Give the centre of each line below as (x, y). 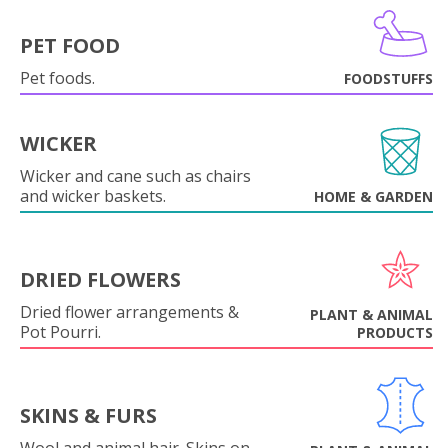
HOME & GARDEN (373, 196)
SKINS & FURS (88, 415)
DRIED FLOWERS (100, 279)
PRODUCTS (395, 332)
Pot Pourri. (60, 332)
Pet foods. (57, 78)
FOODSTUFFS (388, 78)
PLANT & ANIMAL (371, 314)
